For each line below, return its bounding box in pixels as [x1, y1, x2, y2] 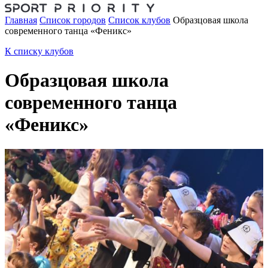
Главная [5, 14, 37, 25]
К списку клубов [5, 45, 74, 56]
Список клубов [108, 14, 170, 25]
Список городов [39, 14, 106, 25]
